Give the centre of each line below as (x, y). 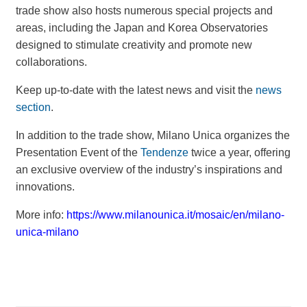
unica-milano (47, 232)
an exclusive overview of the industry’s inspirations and (149, 170)
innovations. (45, 187)
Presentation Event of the (78, 152)
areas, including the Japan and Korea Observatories (142, 28)
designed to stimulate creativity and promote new (134, 45)
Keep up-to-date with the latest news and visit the (135, 90)
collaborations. (51, 62)
